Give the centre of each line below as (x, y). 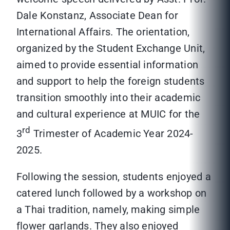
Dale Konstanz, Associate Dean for (97, 16)
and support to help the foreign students (111, 81)
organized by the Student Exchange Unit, (111, 49)
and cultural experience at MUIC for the (108, 114)
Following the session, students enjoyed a (114, 177)
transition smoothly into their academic (109, 98)
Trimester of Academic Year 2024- (112, 134)
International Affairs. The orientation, (103, 32)
